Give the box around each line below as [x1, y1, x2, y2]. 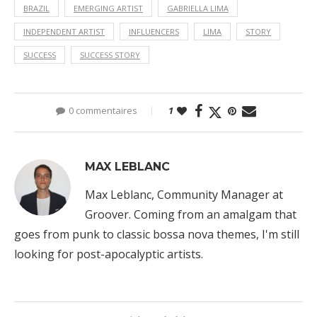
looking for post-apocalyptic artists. [14, 246, 203, 262]
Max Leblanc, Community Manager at [85, 186, 283, 202]
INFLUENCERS [129, 25, 179, 37]
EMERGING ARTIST [74, 2, 143, 13]
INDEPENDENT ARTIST [23, 25, 105, 37]
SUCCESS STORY [80, 49, 140, 60]
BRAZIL [23, 2, 50, 13]
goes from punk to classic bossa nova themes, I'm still [14, 226, 299, 242]
